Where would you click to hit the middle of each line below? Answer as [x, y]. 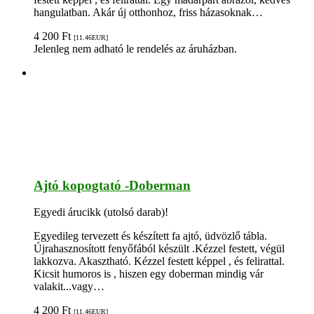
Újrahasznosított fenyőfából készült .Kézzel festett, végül [159, 249]
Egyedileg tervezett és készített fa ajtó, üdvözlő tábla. [150, 236]
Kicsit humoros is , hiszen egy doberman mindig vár [149, 274]
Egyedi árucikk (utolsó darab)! [101, 212]
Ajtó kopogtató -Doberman [112, 185]
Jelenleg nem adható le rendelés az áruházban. [135, 48]
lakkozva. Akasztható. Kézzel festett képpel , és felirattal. [159, 261]
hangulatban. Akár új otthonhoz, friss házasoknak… [148, 12]
